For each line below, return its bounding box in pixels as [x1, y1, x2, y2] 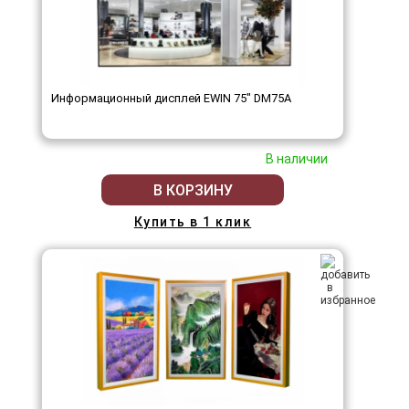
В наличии [266, 152, 328, 167]
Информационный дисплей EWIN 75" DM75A [51, 91, 291, 106]
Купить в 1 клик [133, 215, 252, 230]
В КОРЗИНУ [152, 181, 233, 199]
